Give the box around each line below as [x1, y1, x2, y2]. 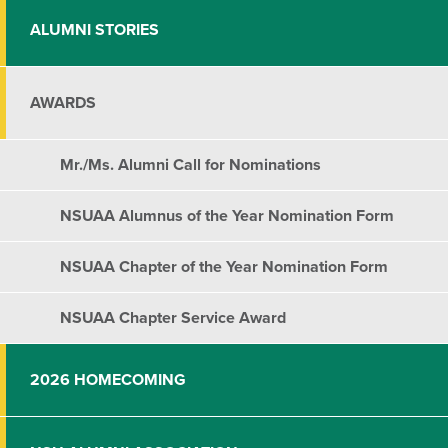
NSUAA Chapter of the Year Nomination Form [60, 257, 388, 278]
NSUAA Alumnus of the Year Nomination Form [60, 206, 394, 227]
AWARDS [30, 93, 96, 114]
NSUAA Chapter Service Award [60, 308, 286, 329]
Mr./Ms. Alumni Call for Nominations [60, 155, 321, 176]
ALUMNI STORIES [30, 20, 159, 41]
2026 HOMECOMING [30, 370, 186, 391]
